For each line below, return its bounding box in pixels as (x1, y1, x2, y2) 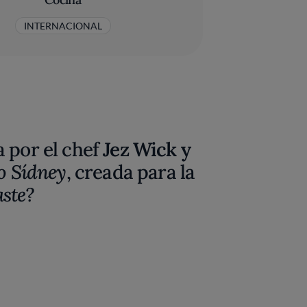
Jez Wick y (103, 137, 191, 162)
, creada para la (66, 160, 195, 184)
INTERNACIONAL (23, 20, 102, 32)
